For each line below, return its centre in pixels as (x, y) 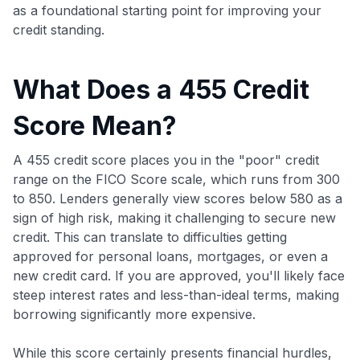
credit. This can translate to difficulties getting (150, 237)
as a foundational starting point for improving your (167, 10)
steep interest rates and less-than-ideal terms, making (176, 295)
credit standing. (59, 29)
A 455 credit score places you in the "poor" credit (166, 160)
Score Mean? (95, 125)
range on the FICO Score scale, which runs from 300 (176, 179)
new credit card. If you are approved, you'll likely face (179, 275)
